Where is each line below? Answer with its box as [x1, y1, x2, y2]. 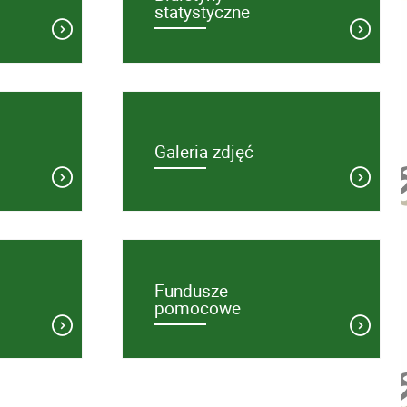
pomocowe [154, 294, 242, 320]
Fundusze [154, 277, 229, 303]
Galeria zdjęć [154, 138, 254, 164]
